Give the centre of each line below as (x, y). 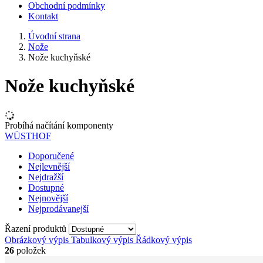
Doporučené (51, 156)
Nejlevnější (49, 166)
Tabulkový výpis (102, 240)
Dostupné (46, 187)
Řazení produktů (37, 228)
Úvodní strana (54, 36)
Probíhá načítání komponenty (59, 125)
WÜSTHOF (28, 136)
